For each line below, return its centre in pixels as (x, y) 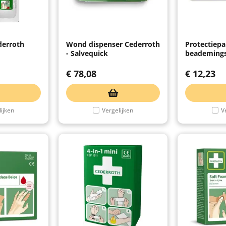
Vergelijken (118, 110)
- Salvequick (87, 53)
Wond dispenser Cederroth (113, 44)
